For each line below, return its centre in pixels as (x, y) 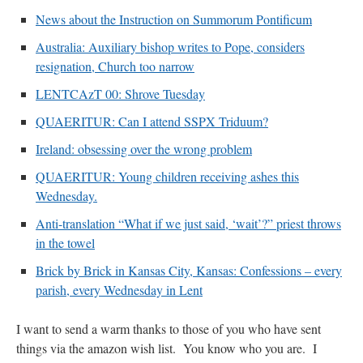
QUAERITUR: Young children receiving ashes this (167, 177)
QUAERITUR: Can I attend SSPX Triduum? (152, 122)
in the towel (65, 243)
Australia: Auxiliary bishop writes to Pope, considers (170, 47)
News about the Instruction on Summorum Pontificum (174, 19)
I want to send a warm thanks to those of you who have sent (169, 329)
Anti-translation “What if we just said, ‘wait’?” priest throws (188, 224)
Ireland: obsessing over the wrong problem (144, 149)
